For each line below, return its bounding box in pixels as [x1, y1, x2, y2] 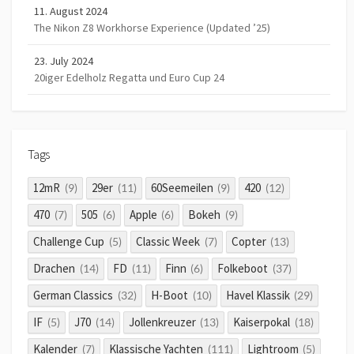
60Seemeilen [150, 179, 213, 195]
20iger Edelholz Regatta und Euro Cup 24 [34, 70, 224, 85]
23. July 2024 [34, 54, 93, 69]
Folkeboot [217, 260, 269, 276]
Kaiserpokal [233, 314, 291, 330]
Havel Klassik [225, 287, 290, 303]
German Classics [33, 287, 114, 303]
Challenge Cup [33, 233, 105, 249]
